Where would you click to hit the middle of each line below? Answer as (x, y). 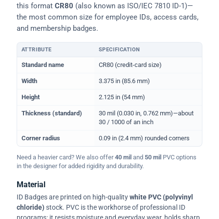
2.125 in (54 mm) (122, 97)
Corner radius (41, 138)
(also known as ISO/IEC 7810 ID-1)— (133, 6)
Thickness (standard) (52, 113)
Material (31, 184)
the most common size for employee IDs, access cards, (108, 17)
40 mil (123, 157)
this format (36, 6)
